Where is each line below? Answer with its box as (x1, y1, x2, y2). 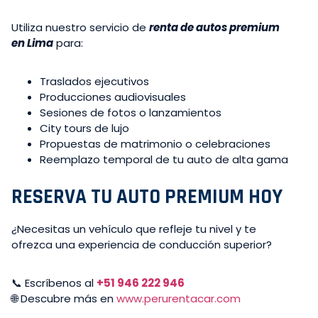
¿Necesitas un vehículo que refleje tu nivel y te (11, 221, 256, 237)
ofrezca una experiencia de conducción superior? (11, 237, 272, 253)
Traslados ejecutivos (40, 74, 149, 89)
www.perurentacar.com (116, 291, 241, 307)
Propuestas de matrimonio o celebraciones (40, 136, 270, 152)
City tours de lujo (40, 121, 129, 136)
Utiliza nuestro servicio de (11, 20, 149, 35)
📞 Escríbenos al (11, 275, 97, 291)
